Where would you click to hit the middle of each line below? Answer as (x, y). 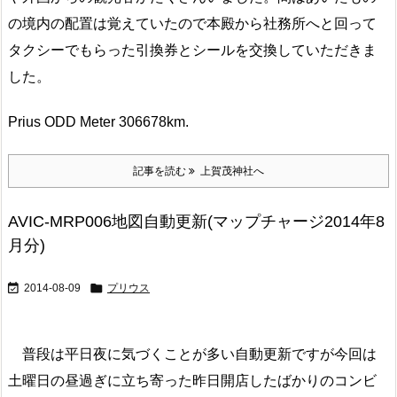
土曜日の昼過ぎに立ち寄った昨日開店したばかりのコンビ (192, 380)
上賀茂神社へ (230, 171)
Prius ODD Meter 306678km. (98, 121)
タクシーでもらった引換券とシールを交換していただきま (192, 51)
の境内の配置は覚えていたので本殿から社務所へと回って (192, 24)
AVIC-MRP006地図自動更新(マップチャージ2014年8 (196, 221)
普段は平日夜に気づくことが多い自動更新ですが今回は (192, 354)
